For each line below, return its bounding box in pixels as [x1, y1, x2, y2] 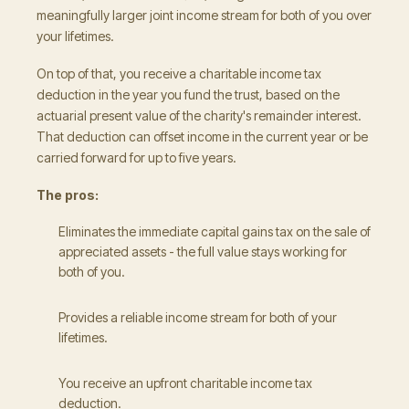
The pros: [37, 187, 99, 203]
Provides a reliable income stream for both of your [58, 309, 337, 325]
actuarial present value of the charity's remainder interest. [37, 108, 362, 123]
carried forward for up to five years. [37, 150, 236, 165]
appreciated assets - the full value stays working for [58, 244, 347, 259]
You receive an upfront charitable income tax [58, 375, 312, 391]
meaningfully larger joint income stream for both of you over [37, 7, 372, 23]
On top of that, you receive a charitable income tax [37, 66, 321, 81]
